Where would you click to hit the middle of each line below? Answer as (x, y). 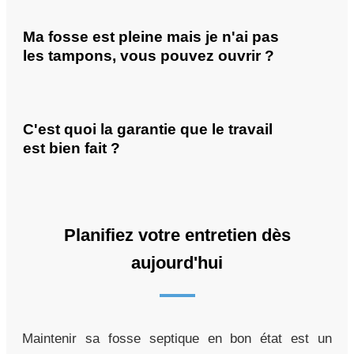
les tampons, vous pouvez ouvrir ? (149, 55)
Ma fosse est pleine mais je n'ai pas (151, 36)
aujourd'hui (177, 263)
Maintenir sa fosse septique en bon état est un (177, 339)
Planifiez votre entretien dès (177, 235)
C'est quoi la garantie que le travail (148, 130)
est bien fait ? (72, 149)
